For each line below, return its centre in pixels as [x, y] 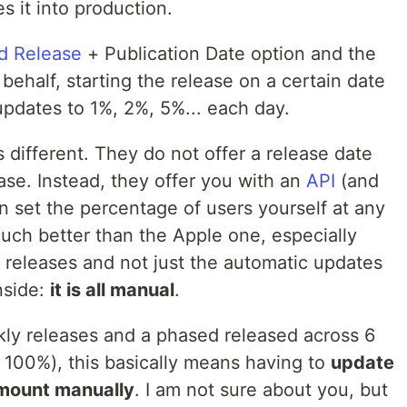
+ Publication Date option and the [229, 53]
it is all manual [112, 289]
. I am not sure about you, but [261, 389]
